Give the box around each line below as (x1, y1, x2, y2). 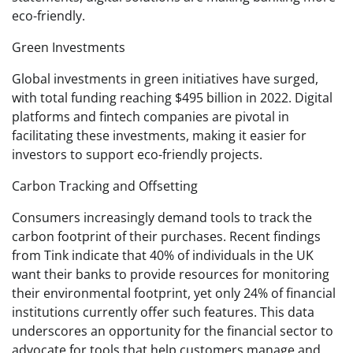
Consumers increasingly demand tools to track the (12, 208, 312, 226)
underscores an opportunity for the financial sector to (12, 321, 333, 340)
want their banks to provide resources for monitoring (12, 265, 329, 283)
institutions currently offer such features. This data (12, 303, 314, 321)
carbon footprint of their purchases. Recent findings (12, 227, 321, 245)
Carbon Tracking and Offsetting (12, 176, 198, 195)
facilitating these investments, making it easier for (12, 126, 307, 144)
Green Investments (12, 38, 125, 56)
